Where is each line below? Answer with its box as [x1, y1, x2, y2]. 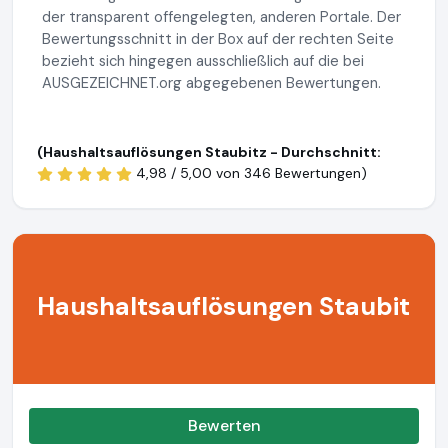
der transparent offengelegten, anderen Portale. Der [42, 7, 401, 27]
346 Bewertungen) [243, 164, 367, 182]
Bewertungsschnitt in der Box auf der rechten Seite [42, 29, 394, 49]
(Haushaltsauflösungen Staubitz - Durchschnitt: [37, 143, 381, 161]
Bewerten [187, 415, 261, 436]
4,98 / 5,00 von [135, 164, 244, 182]
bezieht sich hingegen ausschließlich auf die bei [42, 51, 364, 71]
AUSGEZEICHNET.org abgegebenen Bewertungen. [42, 73, 381, 93]
